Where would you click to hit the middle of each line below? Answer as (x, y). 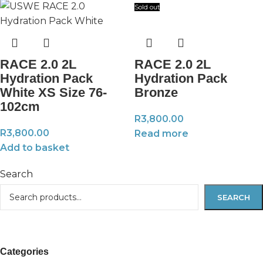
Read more (161, 134)
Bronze (156, 92)
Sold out (147, 7)
